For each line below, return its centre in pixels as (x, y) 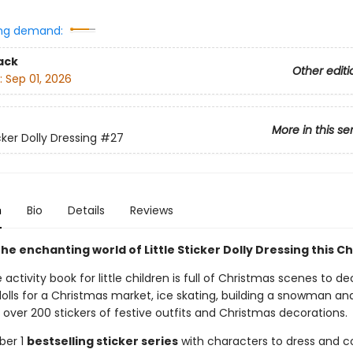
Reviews (151, 210)
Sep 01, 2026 (38, 79)
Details (86, 210)
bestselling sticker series (102, 341)
